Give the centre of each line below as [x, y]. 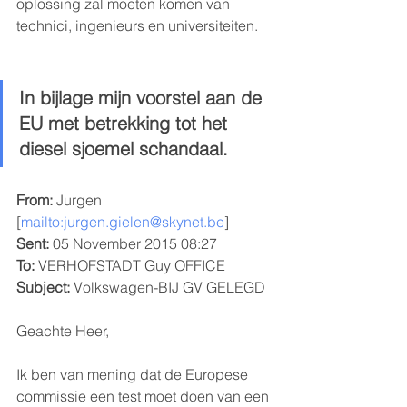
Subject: [43, 287]
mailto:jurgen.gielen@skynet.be [123, 221]
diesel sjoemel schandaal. [124, 148]
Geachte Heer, [63, 330]
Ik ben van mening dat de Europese [134, 374]
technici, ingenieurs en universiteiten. [139, 25]
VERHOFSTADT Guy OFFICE [130, 265]
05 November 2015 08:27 [133, 243]
